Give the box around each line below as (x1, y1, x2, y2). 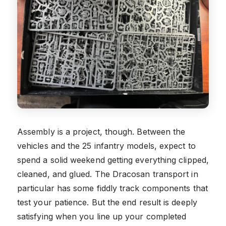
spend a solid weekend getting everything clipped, (17, 154, 209, 165)
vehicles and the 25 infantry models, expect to (17, 140, 196, 151)
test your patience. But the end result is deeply (17, 197, 197, 207)
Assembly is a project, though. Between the (17, 126, 186, 137)
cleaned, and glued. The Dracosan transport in (17, 168, 198, 179)
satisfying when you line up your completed (17, 211, 187, 221)
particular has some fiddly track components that (17, 183, 208, 193)
